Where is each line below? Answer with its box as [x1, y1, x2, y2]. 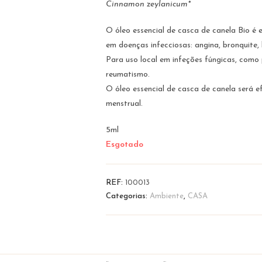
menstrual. [105, 99, 143, 108]
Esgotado [105, 140, 143, 149]
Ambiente [149, 192, 184, 200]
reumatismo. [105, 70, 150, 79]
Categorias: [105, 192, 150, 200]
